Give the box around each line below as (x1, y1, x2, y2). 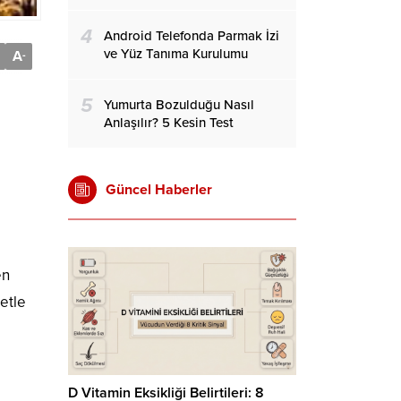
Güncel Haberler (106, 181, 212, 199)
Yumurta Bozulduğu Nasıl (104, 97, 254, 113)
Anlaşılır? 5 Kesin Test (104, 115, 234, 131)
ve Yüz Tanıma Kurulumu (104, 46, 248, 62)
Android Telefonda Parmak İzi (104, 28, 279, 44)
